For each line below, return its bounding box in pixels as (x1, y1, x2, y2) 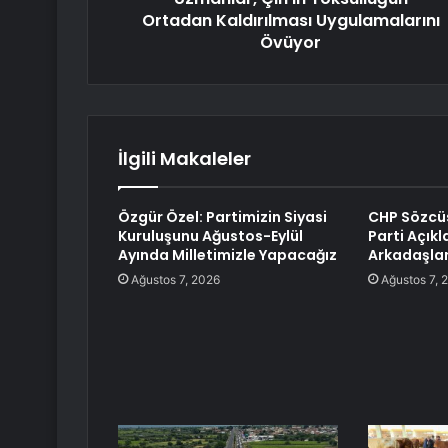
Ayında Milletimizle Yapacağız (118, 245, 337, 266)
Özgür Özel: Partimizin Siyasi (118, 207, 327, 228)
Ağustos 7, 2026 (131, 272, 220, 288)
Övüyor (260, 31, 321, 55)
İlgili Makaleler (118, 146, 251, 172)
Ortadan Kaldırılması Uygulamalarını (141, 9, 440, 33)
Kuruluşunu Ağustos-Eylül (118, 226, 303, 247)
